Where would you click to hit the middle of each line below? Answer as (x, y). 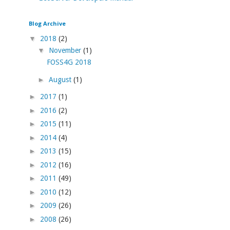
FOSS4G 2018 (69, 62)
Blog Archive (47, 23)
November (66, 51)
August (61, 79)
